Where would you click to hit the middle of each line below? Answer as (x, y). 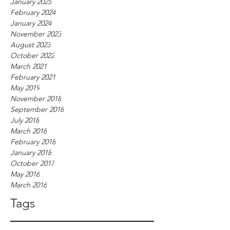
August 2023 (30, 45)
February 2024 (33, 12)
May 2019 (25, 88)
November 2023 (36, 34)
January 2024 (31, 23)
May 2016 (25, 174)
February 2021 (33, 77)
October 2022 (32, 55)
